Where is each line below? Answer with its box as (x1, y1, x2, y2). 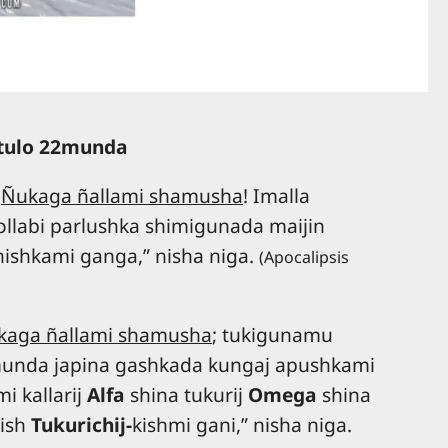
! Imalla (243, 181, 310, 209)
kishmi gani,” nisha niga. (132, 411, 352, 439)
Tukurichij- (31, 411, 132, 439)
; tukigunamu (212, 321, 333, 349)
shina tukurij (125, 381, 248, 409)
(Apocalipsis (259, 245, 349, 268)
